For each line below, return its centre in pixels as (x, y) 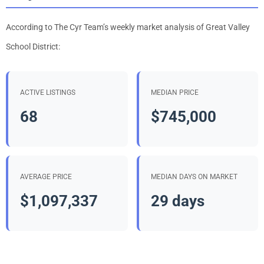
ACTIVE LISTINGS (48, 92)
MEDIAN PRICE (174, 92)
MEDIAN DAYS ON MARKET (194, 177)
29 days (177, 201)
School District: (33, 46)
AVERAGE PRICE (46, 177)
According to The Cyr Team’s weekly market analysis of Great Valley (128, 27)
